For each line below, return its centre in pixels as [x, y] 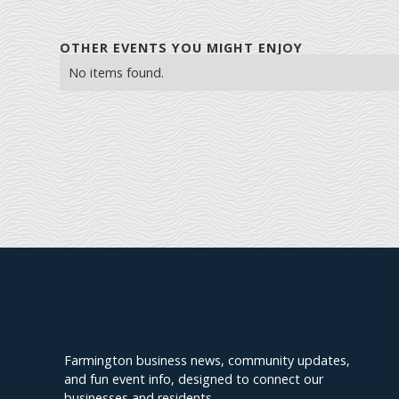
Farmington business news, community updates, [207, 361]
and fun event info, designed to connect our [194, 379]
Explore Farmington [160, 318]
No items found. [117, 73]
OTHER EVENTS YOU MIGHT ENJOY [182, 48]
